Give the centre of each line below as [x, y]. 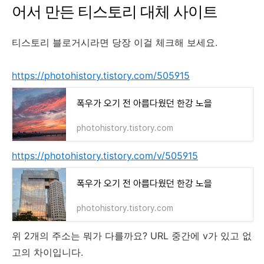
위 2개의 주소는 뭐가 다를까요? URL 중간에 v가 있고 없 [132, 235]
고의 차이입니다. [49, 252]
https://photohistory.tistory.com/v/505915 [105, 155]
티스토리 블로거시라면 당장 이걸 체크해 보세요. [116, 42]
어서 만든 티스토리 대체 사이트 [115, 11]
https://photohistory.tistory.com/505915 [101, 75]
